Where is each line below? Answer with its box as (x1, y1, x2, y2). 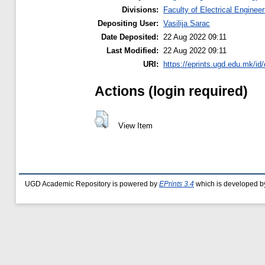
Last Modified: (106, 46, 159, 56)
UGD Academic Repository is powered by (25, 180, 159, 188)
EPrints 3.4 (159, 180, 194, 188)
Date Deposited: (101, 33, 159, 42)
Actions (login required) (95, 83, 248, 99)
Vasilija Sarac (163, 19, 210, 28)
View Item (118, 121, 153, 130)
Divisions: (122, 5, 159, 15)
